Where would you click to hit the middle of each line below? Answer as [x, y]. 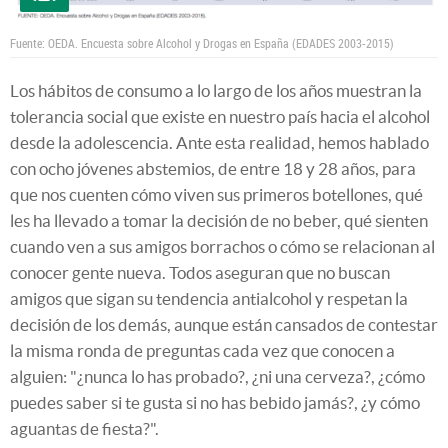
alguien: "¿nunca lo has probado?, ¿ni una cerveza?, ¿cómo [217, 376]
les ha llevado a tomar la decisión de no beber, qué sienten [219, 220]
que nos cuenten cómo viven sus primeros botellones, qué [216, 194]
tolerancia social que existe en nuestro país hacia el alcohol [220, 116]
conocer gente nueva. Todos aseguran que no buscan [200, 272]
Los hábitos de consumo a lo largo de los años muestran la [216, 90]
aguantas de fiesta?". [84, 428]
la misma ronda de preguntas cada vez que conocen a [202, 350]
